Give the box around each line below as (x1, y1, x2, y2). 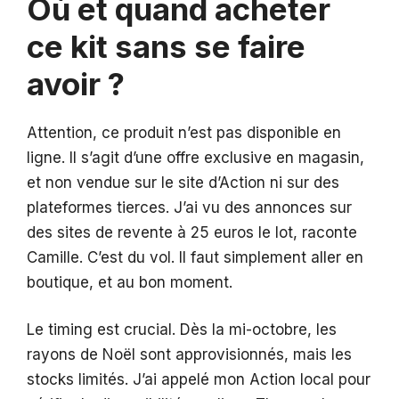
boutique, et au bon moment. (27, 273, 232, 291)
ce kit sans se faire (27, 27, 305, 65)
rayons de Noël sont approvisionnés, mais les (27, 346, 352, 364)
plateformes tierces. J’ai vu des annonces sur (27, 198, 352, 216)
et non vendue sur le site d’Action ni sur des (27, 173, 339, 191)
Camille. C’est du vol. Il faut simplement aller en (27, 248, 363, 266)
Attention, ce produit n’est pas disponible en (27, 123, 341, 142)
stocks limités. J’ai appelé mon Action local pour (27, 370, 370, 389)
